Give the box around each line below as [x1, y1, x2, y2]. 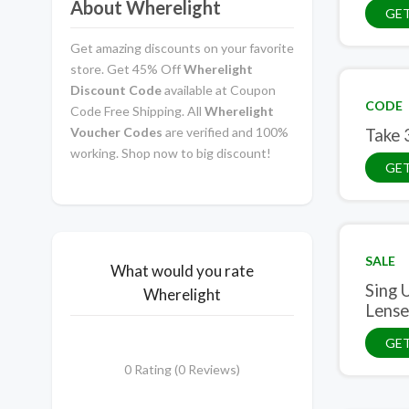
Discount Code [70, 81, 162, 98]
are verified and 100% [163, 123, 288, 140]
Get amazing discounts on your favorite [70, 39, 294, 56]
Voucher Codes [70, 123, 163, 140]
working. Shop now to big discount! [70, 144, 271, 161]
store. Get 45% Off [70, 60, 181, 77]
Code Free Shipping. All [70, 102, 202, 119]
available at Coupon [162, 81, 276, 98]
